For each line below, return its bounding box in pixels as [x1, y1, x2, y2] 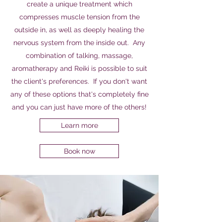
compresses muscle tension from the [19, 13, 140, 21]
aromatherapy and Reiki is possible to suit [11, 64, 147, 72]
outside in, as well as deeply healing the [14, 26, 144, 34]
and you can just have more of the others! [12, 103, 147, 111]
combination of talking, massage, [26, 52, 133, 59]
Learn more [60, 121, 98, 129]
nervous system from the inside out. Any [13, 39, 145, 47]
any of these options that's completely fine [10, 90, 149, 98]
